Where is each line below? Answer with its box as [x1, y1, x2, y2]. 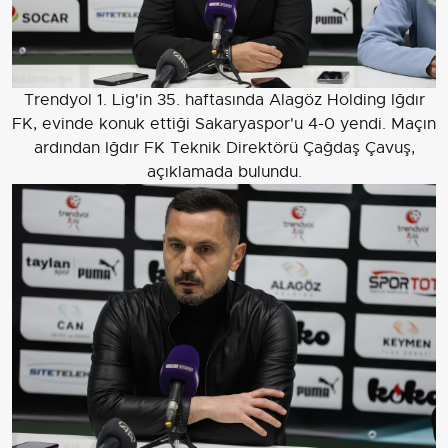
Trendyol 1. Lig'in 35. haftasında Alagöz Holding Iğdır [23, 89, 425, 110]
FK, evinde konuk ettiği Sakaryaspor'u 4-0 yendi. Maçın [12, 113, 436, 134]
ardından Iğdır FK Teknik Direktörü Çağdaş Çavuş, [33, 137, 415, 158]
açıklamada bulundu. [146, 161, 302, 182]
